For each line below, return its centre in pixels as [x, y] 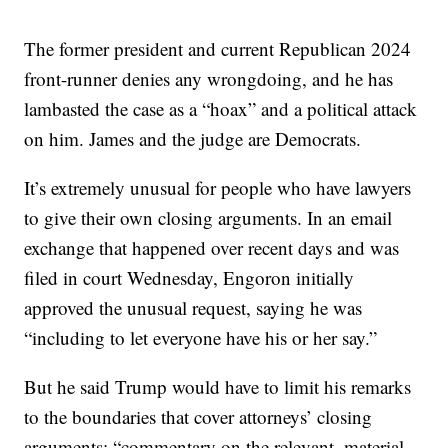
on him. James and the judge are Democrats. [193, 139]
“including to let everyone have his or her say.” [201, 338]
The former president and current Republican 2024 [218, 49]
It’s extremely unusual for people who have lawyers [218, 188]
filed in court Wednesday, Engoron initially [189, 278]
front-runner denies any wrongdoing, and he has [209, 79]
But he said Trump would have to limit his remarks [218, 387]
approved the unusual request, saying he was [193, 308]
